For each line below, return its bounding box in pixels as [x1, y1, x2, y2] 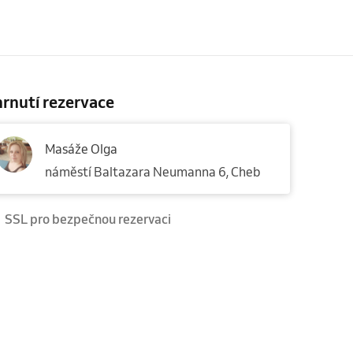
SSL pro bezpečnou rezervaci [5, 210, 171, 227]
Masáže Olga [45, 140, 117, 157]
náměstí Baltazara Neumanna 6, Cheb [45, 163, 260, 180]
